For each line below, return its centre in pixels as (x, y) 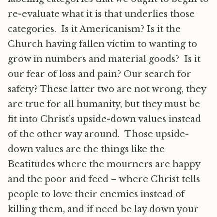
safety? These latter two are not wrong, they (107, 89)
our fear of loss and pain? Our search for (100, 74)
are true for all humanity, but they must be (104, 104)
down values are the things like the (86, 149)
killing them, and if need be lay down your (103, 209)
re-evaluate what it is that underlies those (101, 14)
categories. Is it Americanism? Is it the (94, 29)
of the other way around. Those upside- (98, 134)
